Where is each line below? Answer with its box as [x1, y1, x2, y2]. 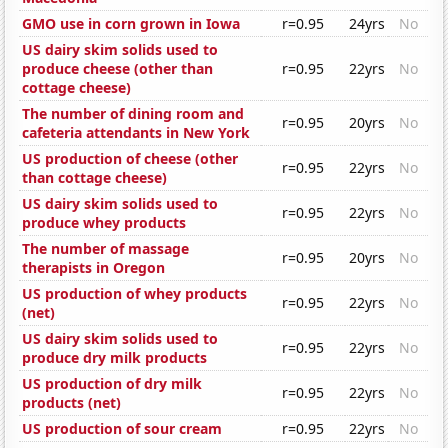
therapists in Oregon [22, 258, 166, 278]
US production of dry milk [22, 374, 203, 394]
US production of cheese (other [22, 149, 239, 169]
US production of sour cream [22, 419, 223, 439]
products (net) [22, 393, 122, 413]
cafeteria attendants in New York [22, 123, 251, 143]
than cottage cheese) [22, 168, 168, 188]
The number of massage [22, 239, 190, 259]
